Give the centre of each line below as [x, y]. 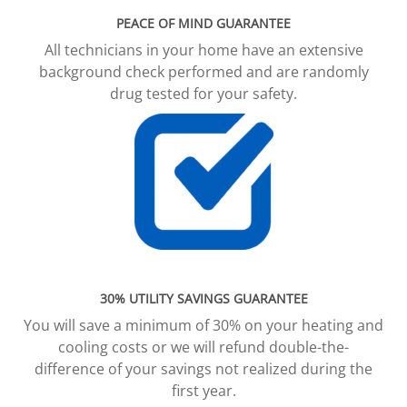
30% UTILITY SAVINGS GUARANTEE [203, 298]
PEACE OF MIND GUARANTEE [203, 23]
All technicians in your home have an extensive [203, 50]
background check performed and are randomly [203, 71]
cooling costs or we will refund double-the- [203, 347]
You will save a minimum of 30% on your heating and [203, 325]
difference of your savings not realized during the [203, 368]
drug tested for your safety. [203, 93]
